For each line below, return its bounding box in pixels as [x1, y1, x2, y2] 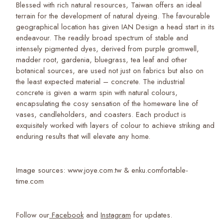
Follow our [16, 209, 49, 221]
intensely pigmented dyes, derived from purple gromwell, [16, 43, 199, 54]
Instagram [101, 209, 131, 221]
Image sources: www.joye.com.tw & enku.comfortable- [16, 164, 188, 176]
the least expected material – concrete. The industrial [16, 76, 185, 87]
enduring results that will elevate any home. [16, 130, 153, 142]
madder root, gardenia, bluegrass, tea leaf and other [16, 54, 187, 65]
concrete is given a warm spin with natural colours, [16, 87, 178, 98]
